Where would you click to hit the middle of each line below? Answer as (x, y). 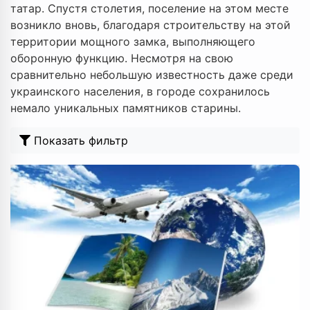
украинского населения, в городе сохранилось (140, 91)
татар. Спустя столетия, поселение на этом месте (149, 8)
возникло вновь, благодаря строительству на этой (151, 25)
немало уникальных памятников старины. (126, 108)
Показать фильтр (81, 140)
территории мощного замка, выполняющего (133, 42)
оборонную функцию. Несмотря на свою (122, 58)
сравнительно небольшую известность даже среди (152, 75)
